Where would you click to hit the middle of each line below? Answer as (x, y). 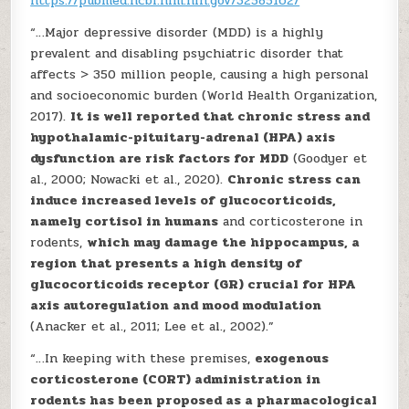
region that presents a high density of (167, 263)
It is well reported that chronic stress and (220, 116)
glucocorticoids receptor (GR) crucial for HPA (194, 284)
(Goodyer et (328, 158)
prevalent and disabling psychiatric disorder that (187, 53)
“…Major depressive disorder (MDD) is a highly (177, 32)
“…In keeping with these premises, (143, 358)
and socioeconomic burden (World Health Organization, (204, 95)
